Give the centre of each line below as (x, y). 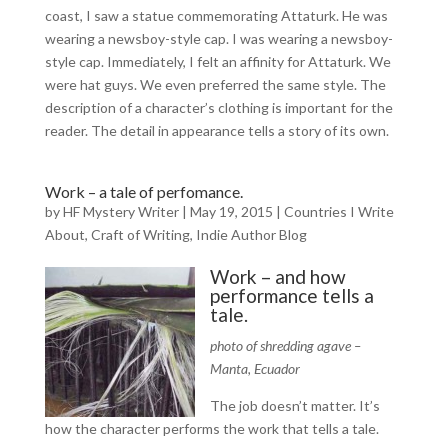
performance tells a (291, 295)
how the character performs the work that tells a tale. (211, 428)
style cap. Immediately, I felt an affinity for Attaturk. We (217, 61)
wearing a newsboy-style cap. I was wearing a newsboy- (218, 38)
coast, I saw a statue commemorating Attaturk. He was (216, 15)
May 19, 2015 (231, 211)
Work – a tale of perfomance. (143, 191)
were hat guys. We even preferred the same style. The (215, 84)
